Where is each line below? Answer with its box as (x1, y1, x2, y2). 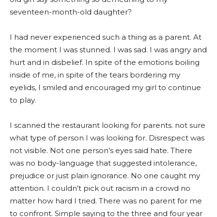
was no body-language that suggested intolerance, (10, 158, 197, 168)
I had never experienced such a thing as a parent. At (10, 32, 201, 42)
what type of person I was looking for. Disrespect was (10, 133, 204, 142)
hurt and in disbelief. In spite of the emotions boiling (10, 58, 200, 67)
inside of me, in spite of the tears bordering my (10, 70, 180, 79)
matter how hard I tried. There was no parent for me (10, 196, 202, 205)
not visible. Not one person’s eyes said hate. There (10, 146, 192, 155)
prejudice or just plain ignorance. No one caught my (10, 171, 200, 180)
